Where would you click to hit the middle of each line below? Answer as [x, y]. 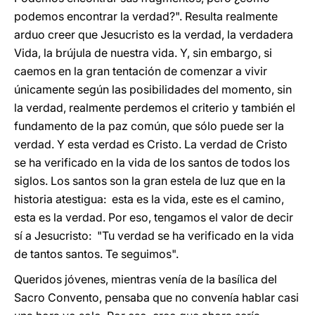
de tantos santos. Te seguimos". [96, 254]
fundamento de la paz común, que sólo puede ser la [149, 126]
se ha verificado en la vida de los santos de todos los [152, 162]
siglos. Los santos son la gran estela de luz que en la [150, 181]
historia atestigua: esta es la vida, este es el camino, [149, 199]
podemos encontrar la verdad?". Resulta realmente [146, 16]
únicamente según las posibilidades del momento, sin [153, 89]
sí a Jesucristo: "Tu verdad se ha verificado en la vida [154, 236]
